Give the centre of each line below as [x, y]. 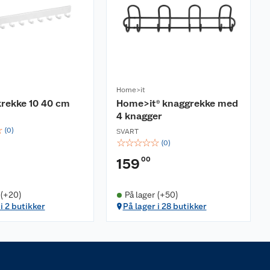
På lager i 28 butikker [165, 206]
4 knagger [139, 116]
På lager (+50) [151, 195]
